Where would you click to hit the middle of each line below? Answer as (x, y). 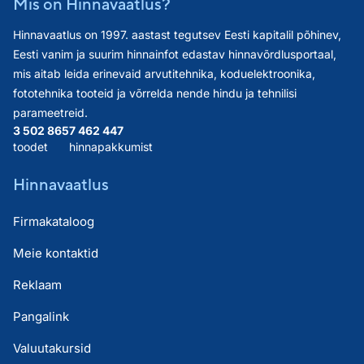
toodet (30, 147)
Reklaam (37, 285)
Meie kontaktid (56, 253)
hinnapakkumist (111, 147)
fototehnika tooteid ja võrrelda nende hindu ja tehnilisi (155, 93)
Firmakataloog (54, 221)
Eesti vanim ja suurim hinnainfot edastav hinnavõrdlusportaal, (175, 54)
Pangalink (41, 316)
